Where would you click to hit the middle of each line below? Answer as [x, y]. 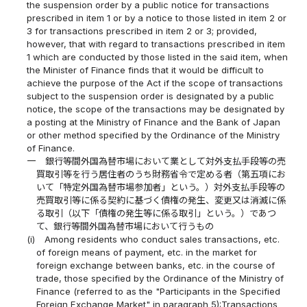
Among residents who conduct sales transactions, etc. [162, 240]
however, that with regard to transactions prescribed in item [156, 44]
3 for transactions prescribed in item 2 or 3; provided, [142, 31]
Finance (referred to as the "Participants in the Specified [158, 292]
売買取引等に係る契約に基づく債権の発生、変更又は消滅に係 [161, 200]
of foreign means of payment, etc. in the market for [146, 253]
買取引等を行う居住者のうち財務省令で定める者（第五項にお [161, 174]
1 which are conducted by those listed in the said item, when [158, 57]
